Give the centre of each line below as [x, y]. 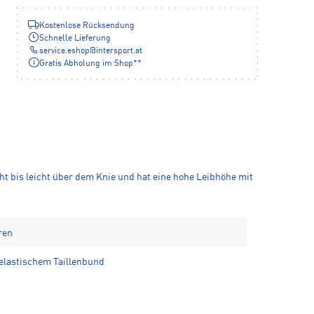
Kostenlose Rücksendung [87, 26]
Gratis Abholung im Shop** [90, 64]
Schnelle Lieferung [75, 39]
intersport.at [119, 51]
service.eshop [64, 51]
